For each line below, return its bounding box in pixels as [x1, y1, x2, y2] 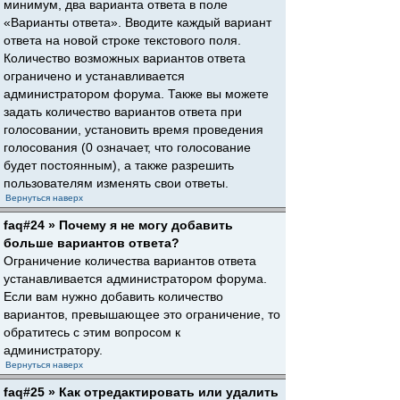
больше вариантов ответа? [4, 236, 179, 250]
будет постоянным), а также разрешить [4, 158, 234, 172]
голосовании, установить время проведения [4, 122, 263, 137]
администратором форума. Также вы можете [4, 87, 269, 101]
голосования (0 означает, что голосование [4, 140, 251, 154]
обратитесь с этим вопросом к [4, 325, 180, 339]
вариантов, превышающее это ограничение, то [4, 307, 280, 321]
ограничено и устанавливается [4, 69, 185, 83]
